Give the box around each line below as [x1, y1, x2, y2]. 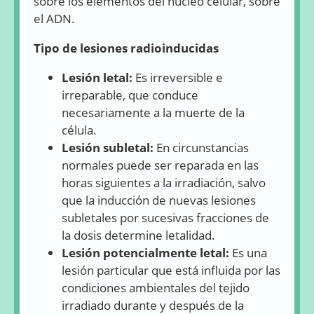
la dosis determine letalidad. [62, 226, 215, 243]
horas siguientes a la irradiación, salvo [62, 174, 266, 191]
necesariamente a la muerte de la [62, 104, 245, 121]
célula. [62, 121, 97, 138]
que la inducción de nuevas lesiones [62, 191, 256, 208]
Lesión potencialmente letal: [62, 244, 232, 261]
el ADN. [34, 11, 75, 27]
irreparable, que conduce [62, 86, 198, 103]
